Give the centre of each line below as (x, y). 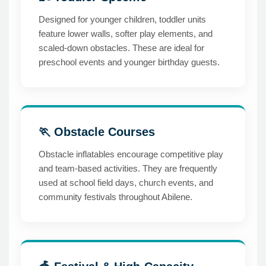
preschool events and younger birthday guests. (129, 62)
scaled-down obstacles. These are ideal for (121, 48)
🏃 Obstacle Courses (97, 132)
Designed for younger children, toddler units (122, 20)
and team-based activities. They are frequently (128, 169)
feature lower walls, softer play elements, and (126, 34)
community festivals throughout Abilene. (115, 197)
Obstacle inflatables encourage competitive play (131, 154)
